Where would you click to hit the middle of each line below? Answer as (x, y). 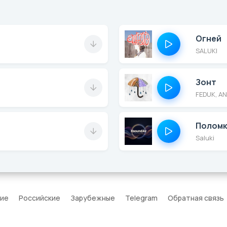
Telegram (141, 198)
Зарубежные (93, 198)
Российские (40, 198)
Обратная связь (196, 198)
